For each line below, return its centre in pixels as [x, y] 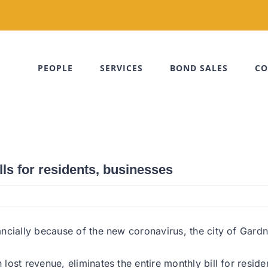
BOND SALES [199, 68]
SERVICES [121, 68]
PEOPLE [55, 68]
